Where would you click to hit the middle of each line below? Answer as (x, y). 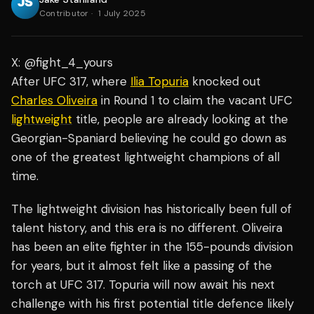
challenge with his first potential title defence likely (152, 304)
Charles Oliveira (54, 101)
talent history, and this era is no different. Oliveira (147, 228)
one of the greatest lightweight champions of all (145, 157)
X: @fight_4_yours (62, 63)
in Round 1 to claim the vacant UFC (195, 101)
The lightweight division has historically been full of (151, 209)
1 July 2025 (122, 14)
